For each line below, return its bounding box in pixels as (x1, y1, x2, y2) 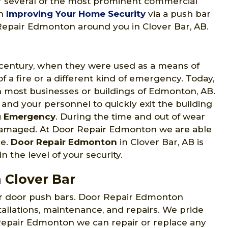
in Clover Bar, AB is (117, 137, 204, 148)
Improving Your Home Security (6, 9, 146, 19)
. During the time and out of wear (55, 111, 205, 122)
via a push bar (146, 9, 211, 19)
